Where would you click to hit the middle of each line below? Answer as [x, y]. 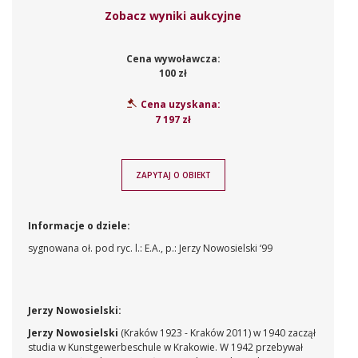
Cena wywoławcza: [173, 59]
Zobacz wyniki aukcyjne [173, 16]
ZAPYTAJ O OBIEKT [173, 175]
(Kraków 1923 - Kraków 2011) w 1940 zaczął [217, 333]
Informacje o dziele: [79, 226]
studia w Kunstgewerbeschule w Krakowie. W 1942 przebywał [165, 348]
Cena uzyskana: [179, 104]
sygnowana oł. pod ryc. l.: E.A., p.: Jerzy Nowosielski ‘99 [150, 249]
